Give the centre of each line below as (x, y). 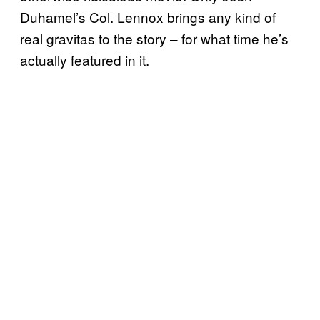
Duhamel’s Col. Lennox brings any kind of (148, 16)
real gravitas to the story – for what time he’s (154, 38)
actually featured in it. (85, 59)
